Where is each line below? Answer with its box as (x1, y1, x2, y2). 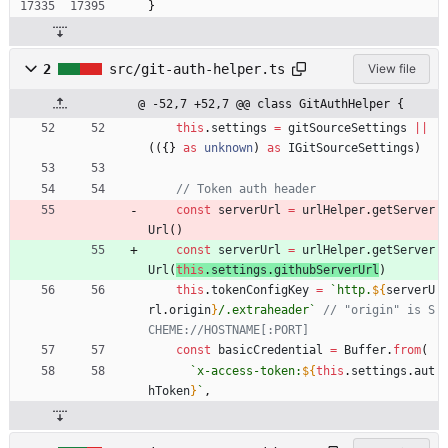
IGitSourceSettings (288, 140, 414, 155)
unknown (204, 140, 253, 155)
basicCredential (218, 342, 323, 357)
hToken (148, 383, 190, 398)
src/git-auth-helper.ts (109, 60, 285, 77)
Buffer (344, 342, 386, 357)
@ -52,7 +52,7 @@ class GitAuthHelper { (138, 96, 404, 111)
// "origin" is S (323, 302, 435, 317)
